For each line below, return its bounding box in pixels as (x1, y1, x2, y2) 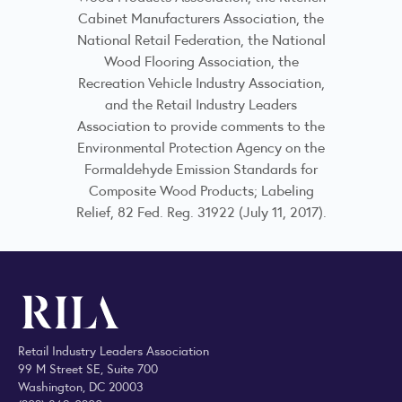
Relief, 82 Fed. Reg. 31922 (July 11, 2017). (75, 201, 327, 223)
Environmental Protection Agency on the (77, 136, 325, 158)
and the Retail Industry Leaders (105, 93, 297, 115)
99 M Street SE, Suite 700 (18, 358, 158, 377)
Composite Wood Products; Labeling (88, 179, 314, 201)
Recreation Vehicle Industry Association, (77, 72, 325, 93)
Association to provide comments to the (77, 115, 325, 136)
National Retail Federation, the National (76, 29, 326, 50)
